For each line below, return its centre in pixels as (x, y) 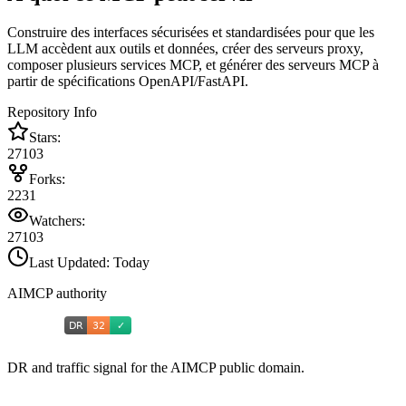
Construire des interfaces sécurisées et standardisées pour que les (191, 33)
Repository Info (52, 112)
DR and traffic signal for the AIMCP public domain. (156, 368)
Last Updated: (71, 263)
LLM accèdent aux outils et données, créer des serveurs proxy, (185, 49)
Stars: (45, 138)
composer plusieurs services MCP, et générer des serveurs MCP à (193, 65)
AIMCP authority (57, 294)
